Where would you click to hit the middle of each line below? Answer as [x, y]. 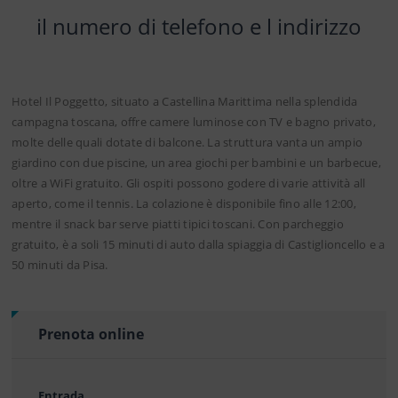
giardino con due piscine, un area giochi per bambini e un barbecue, [196, 162]
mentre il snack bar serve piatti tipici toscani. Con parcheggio [178, 223]
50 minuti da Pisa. [60, 264]
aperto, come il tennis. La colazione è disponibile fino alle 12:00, [184, 203]
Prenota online [91, 334]
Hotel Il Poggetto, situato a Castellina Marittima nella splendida [185, 101]
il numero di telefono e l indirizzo [199, 26]
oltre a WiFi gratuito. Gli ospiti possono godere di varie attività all [189, 183]
